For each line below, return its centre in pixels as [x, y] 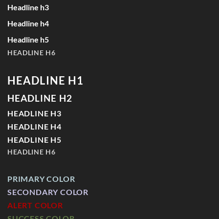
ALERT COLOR [35, 205]
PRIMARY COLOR [41, 178]
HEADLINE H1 [46, 81]
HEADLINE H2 [40, 98]
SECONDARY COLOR [48, 192]
